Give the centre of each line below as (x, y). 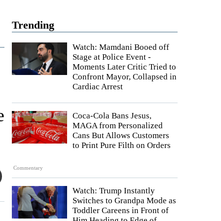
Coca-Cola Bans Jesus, (112, 116)
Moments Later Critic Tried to (124, 67)
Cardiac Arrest (98, 87)
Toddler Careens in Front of (121, 211)
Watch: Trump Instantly (114, 191)
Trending (33, 25)
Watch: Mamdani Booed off (121, 47)
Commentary (28, 168)
